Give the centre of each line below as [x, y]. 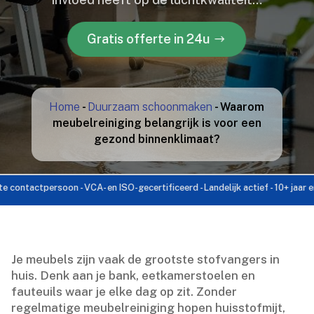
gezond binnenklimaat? [157, 139]
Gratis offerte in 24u [148, 39]
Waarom [243, 107]
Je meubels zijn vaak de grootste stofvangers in [146, 259]
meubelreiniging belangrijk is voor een [157, 123]
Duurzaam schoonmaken [150, 107]
